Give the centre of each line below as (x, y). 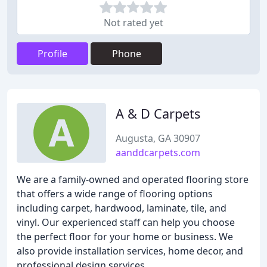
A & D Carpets (158, 114)
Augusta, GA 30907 (158, 138)
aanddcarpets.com (158, 153)
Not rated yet (133, 23)
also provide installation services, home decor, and (130, 251)
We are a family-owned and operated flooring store (133, 179)
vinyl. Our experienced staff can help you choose (126, 222)
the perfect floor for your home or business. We (125, 237)
